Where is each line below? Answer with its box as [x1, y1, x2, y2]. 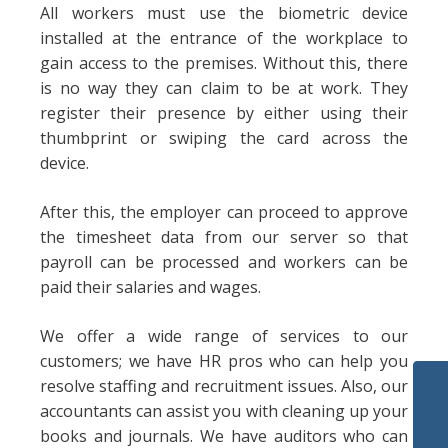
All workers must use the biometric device [40, 2, 408, 24]
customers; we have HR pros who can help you [40, 350, 408, 372]
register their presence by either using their [40, 102, 408, 124]
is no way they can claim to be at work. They [40, 77, 408, 99]
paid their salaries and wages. [40, 276, 261, 298]
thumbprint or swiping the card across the [40, 127, 408, 149]
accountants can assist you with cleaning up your [40, 400, 408, 422]
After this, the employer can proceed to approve [40, 201, 408, 223]
